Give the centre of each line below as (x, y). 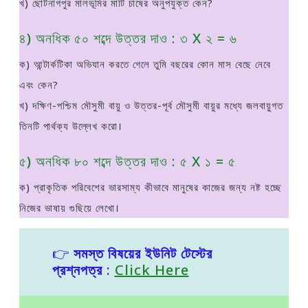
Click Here (152, 270)
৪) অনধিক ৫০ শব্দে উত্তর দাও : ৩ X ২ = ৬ (128, 38)
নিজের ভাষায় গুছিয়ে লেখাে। (69, 208)
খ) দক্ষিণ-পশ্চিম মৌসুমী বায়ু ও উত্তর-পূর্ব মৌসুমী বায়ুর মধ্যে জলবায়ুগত (151, 105)
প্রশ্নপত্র (77, 270)
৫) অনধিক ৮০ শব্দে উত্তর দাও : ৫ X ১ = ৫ (128, 161)
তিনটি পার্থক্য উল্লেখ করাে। (71, 126)
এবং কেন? (39, 85)
